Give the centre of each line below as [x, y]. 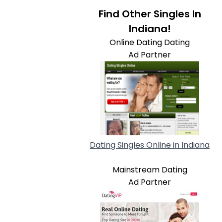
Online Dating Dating [150, 42]
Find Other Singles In [150, 14]
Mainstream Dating [150, 170]
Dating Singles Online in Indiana [150, 145]
